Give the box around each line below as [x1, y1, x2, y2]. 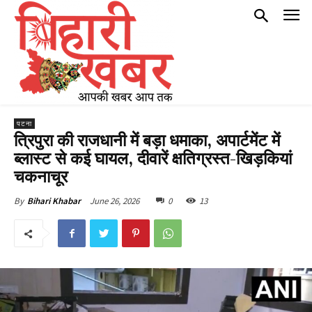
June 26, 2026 [90, 194, 139, 207]
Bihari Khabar [27, 195, 81, 207]
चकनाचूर [14, 167, 68, 188]
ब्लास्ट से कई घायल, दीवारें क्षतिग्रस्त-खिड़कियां [14, 149, 292, 170]
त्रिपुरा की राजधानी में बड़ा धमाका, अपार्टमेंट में [14, 131, 280, 152]
